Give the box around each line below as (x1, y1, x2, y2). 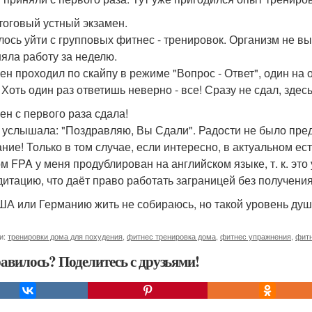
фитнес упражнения (220, 231, 291, 242)
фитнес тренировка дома (127, 231, 216, 242)
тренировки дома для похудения (8, 231, 123, 242)
